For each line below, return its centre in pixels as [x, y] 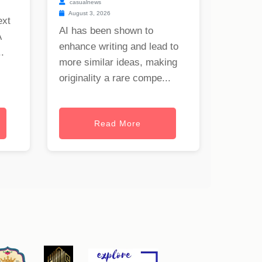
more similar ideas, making [118, 63]
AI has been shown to [106, 31]
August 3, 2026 [89, 13]
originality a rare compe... [115, 78]
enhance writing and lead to [119, 47]
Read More [118, 124]
